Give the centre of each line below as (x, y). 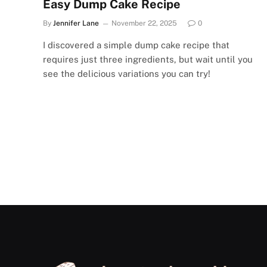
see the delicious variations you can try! (127, 74)
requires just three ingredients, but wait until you (148, 59)
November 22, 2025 (144, 23)
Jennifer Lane (76, 23)
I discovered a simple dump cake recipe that (136, 45)
